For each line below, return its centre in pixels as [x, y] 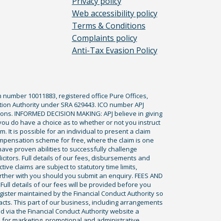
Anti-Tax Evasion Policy [114, 50]
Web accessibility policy [114, 13]
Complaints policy [104, 38]
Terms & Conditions [109, 26]
